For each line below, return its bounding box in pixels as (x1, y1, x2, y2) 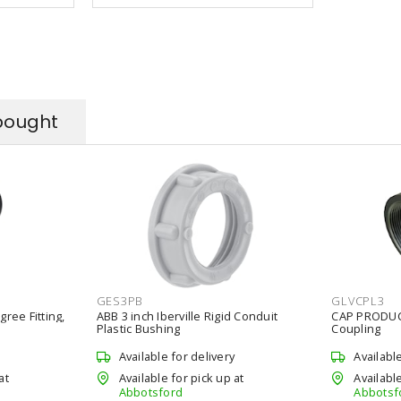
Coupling (331, 320, 381, 337)
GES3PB (96, 293, 144, 309)
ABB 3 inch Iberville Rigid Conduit (96, 308, 278, 324)
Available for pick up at (118, 369, 244, 386)
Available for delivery (118, 348, 235, 364)
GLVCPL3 (331, 293, 385, 309)
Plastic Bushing (96, 320, 181, 337)
